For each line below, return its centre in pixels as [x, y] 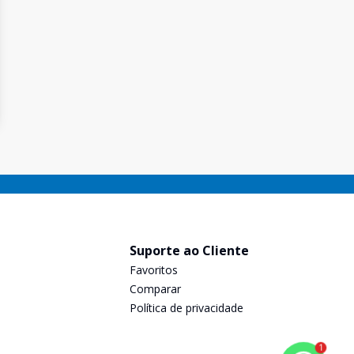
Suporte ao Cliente [189, 250]
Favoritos [154, 270]
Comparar [155, 289]
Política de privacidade [186, 308]
